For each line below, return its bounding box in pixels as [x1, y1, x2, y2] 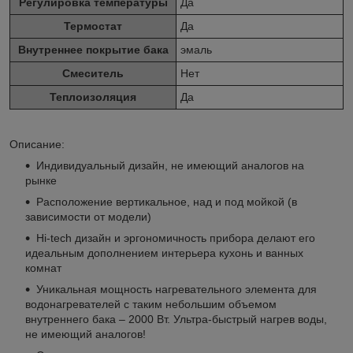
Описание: [9, 137, 65, 150]
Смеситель [62, 66, 124, 80]
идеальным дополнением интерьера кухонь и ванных [25, 246, 303, 259]
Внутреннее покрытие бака [17, 43, 169, 56]
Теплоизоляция [50, 90, 136, 103]
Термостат [64, 19, 122, 32]
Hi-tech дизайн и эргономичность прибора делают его [36, 231, 315, 244]
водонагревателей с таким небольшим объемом [25, 297, 277, 310]
